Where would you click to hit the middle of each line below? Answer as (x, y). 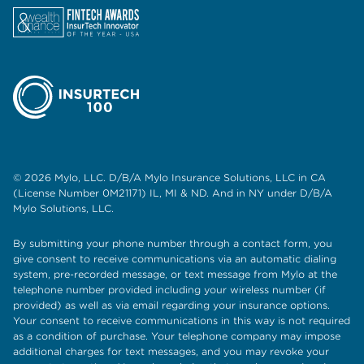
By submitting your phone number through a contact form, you (173, 244)
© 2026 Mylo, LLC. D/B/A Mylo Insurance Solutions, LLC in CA (169, 178)
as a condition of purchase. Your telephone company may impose (177, 336)
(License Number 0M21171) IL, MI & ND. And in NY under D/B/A (173, 193)
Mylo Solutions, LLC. (63, 209)
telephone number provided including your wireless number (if (169, 290)
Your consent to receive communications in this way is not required (182, 321)
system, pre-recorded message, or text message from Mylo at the (175, 275)
